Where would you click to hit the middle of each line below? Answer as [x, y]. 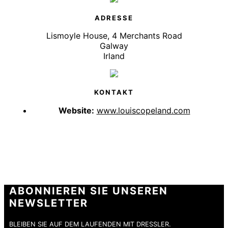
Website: [76, 110]
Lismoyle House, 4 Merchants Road [114, 35]
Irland [114, 56]
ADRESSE [114, 18]
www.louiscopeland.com [143, 110]
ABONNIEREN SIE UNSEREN [89, 191]
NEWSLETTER [49, 203]
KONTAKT [114, 92]
